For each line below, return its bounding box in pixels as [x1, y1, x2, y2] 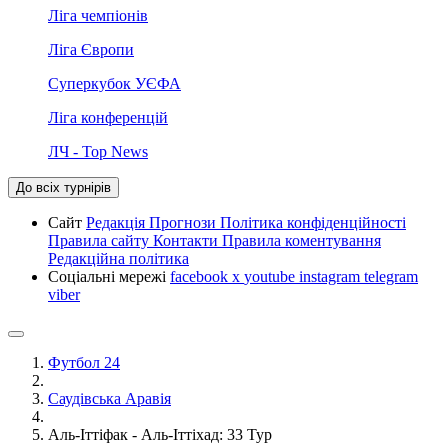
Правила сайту [48, 231, 153, 249]
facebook [170, 267, 232, 285]
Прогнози [149, 213, 220, 231]
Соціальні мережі [48, 267, 170, 285]
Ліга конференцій [48, 108, 168, 126]
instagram [299, 267, 364, 285]
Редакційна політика [48, 249, 189, 267]
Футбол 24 [48, 353, 120, 371]
